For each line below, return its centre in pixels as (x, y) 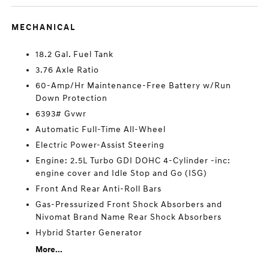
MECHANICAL (44, 27)
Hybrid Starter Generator (89, 233)
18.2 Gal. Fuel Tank (75, 54)
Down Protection (72, 98)
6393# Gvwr (61, 114)
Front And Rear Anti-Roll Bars (99, 189)
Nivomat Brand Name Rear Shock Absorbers (129, 217)
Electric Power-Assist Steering (100, 145)
